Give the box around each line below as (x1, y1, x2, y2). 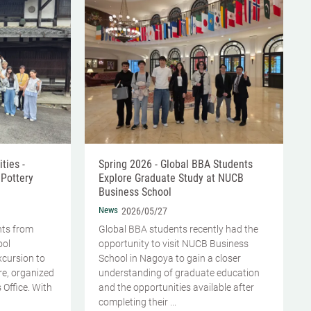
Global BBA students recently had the (99, 223, 258, 235)
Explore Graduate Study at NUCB (99, 171, 244, 185)
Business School (99, 185, 171, 199)
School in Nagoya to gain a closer (99, 252, 241, 264)
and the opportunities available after (99, 281, 254, 293)
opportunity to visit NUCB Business (99, 237, 249, 249)
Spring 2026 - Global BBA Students (99, 157, 253, 171)
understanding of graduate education (99, 267, 260, 278)
